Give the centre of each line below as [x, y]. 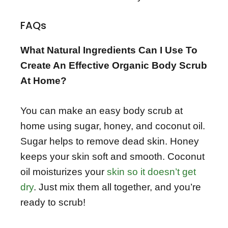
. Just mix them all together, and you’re [117, 187]
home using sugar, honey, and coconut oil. [113, 126]
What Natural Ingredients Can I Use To [109, 50]
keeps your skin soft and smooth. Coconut [112, 156]
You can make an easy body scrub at [102, 110]
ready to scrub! [53, 202]
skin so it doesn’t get [151, 172]
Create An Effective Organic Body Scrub [114, 66]
